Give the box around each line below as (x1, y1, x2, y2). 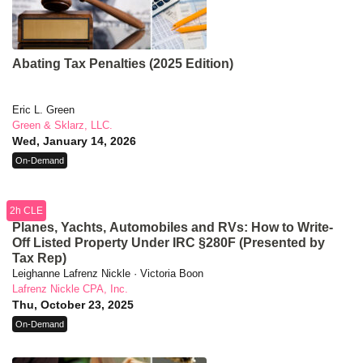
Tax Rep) (12, 251, 66, 266)
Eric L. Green (12, 104, 75, 117)
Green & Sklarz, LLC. (12, 119, 113, 132)
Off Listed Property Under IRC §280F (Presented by (12, 236, 325, 250)
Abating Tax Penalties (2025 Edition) (12, 57, 233, 71)
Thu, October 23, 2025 (12, 298, 134, 312)
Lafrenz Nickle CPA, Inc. (12, 283, 128, 296)
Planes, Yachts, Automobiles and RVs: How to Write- (12, 220, 333, 235)
